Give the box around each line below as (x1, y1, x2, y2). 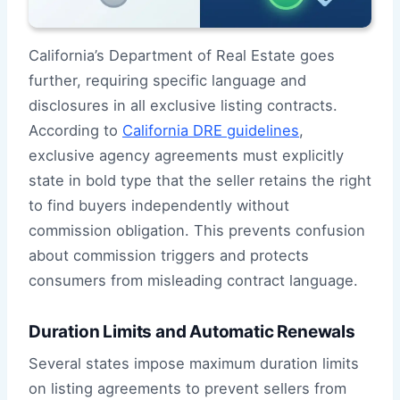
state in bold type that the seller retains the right (29, 171, 371, 189)
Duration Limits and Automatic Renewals (29, 321, 355, 342)
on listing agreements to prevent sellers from (29, 379, 346, 398)
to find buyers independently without (29, 196, 289, 214)
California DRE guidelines (122, 121, 299, 139)
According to (29, 121, 122, 139)
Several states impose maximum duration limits (29, 354, 359, 373)
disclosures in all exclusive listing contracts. (29, 96, 337, 114)
